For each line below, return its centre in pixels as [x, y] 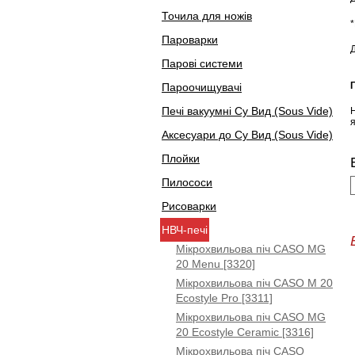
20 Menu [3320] [216, 264]
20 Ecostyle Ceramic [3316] [245, 332]
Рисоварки [189, 206]
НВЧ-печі [185, 230]
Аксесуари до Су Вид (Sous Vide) [247, 135]
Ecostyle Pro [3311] [224, 298]
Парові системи [202, 63]
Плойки [181, 158]
